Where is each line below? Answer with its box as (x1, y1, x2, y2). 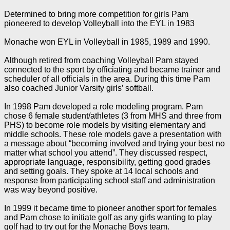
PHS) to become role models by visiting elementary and (4, 120, 206, 129)
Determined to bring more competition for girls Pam (4, 9, 188, 18)
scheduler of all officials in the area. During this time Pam (4, 74, 210, 83)
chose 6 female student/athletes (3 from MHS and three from (4, 111, 221, 120)
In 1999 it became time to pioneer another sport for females (4, 203, 217, 213)
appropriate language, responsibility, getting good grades (4, 157, 210, 166)
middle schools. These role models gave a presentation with (4, 129, 222, 139)
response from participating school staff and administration (4, 176, 215, 185)
